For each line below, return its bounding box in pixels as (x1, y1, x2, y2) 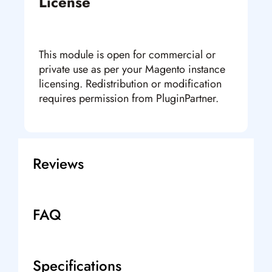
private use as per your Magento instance (39, 61, 225, 78)
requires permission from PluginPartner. (39, 90, 219, 107)
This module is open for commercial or (39, 47, 216, 63)
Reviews (33, 153, 84, 175)
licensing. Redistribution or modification (39, 76, 222, 92)
